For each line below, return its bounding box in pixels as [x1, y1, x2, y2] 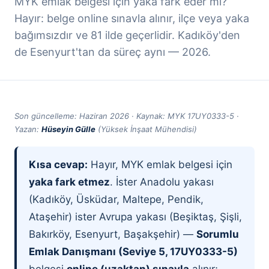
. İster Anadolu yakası [110, 176, 214, 188]
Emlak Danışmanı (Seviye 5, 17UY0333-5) [29, 246, 238, 258]
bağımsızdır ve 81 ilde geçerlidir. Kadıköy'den [14, 29, 240, 41]
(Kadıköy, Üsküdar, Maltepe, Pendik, [29, 193, 204, 205]
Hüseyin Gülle [41, 124, 95, 134]
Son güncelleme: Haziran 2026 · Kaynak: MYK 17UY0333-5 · [14, 111, 239, 121]
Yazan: [14, 124, 41, 134]
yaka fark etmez [29, 176, 110, 188]
